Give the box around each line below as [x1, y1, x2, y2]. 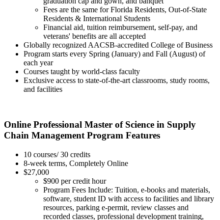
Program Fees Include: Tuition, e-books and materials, [43, 186, 210, 194]
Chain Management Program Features [4, 130, 160, 141]
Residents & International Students [43, 14, 150, 23]
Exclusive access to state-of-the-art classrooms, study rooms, [24, 76, 210, 84]
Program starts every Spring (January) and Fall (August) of [24, 49, 205, 58]
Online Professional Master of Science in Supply [4, 119, 196, 130]
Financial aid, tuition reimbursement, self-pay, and [43, 23, 197, 31]
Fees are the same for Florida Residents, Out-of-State [43, 5, 207, 14]
